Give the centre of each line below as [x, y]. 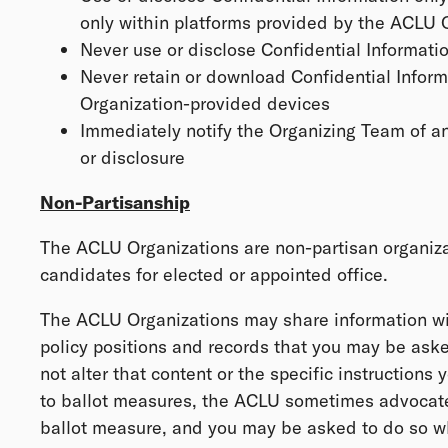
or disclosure [132, 157]
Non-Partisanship [115, 202]
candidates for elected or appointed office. [216, 274]
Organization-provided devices [205, 103]
